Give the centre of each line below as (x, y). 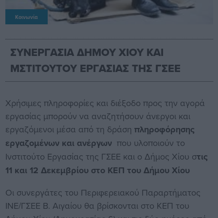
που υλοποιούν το (149, 143)
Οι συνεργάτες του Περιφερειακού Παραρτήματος (103, 192)
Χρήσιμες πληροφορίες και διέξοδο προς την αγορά (105, 103)
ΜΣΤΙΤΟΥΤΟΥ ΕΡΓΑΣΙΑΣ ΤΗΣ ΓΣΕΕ (95, 68)
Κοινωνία (26, 17)
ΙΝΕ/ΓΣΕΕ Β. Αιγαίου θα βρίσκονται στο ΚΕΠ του (97, 205)
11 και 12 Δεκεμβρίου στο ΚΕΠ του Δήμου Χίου (97, 170)
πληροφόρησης (164, 129)
